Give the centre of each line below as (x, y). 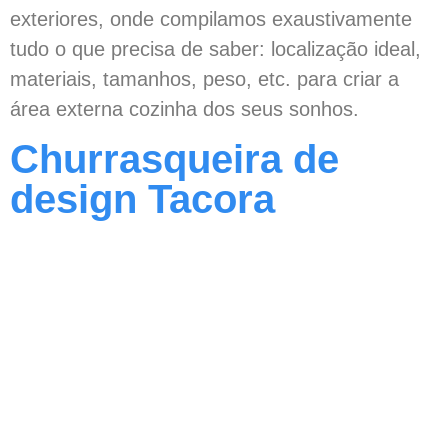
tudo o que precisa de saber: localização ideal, (215, 49)
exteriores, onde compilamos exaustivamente (211, 19)
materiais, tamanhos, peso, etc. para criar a (204, 79)
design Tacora (142, 199)
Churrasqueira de (174, 159)
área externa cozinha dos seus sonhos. (184, 109)
